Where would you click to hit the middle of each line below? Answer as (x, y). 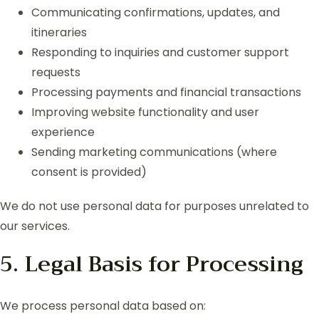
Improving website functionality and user (145, 112)
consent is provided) (89, 172)
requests (56, 72)
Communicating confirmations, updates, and (156, 12)
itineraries (59, 32)
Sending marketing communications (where (154, 152)
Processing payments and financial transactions (166, 92)
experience (63, 132)
